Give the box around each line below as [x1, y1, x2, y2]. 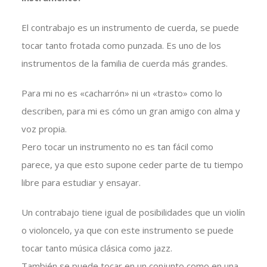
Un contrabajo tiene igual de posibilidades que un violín [21, 206, 245, 219]
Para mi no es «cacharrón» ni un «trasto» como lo [21, 87, 222, 100]
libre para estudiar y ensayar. [21, 176, 141, 189]
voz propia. [21, 123, 67, 135]
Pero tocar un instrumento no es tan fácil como [21, 141, 213, 153]
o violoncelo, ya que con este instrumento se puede [21, 224, 234, 237]
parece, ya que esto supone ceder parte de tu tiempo [21, 159, 243, 171]
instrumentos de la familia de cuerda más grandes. [21, 57, 228, 70]
